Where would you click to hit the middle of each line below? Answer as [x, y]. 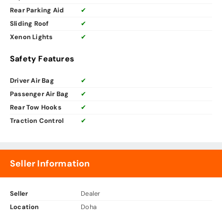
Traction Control [37, 121]
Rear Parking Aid [37, 10]
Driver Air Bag [32, 81]
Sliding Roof [29, 24]
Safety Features [42, 59]
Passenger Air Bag [39, 94]
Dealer [91, 194]
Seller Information [50, 164]
